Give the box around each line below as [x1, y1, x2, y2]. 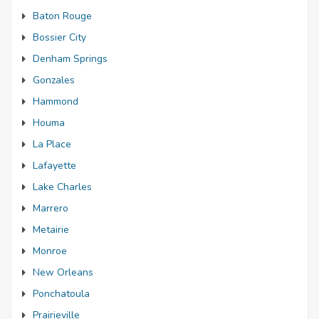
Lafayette [33, 159, 76, 172]
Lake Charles [33, 180, 92, 194]
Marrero [33, 202, 68, 215]
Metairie [33, 223, 69, 236]
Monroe [33, 244, 67, 258]
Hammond [33, 95, 78, 108]
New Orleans [33, 266, 93, 279]
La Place [33, 137, 71, 151]
